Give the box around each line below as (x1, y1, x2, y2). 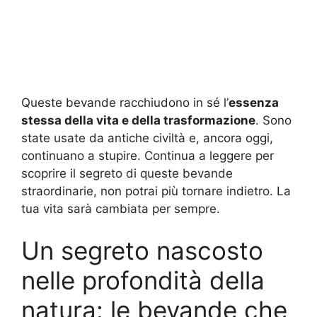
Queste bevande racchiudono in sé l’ (21, 95, 229, 110)
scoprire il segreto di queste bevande (21, 166, 233, 180)
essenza (229, 95, 279, 110)
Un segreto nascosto (21, 236, 263, 266)
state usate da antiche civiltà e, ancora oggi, (21, 130, 273, 145)
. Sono (255, 113, 292, 127)
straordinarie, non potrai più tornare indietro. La (21, 183, 291, 198)
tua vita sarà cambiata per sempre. (21, 201, 220, 216)
